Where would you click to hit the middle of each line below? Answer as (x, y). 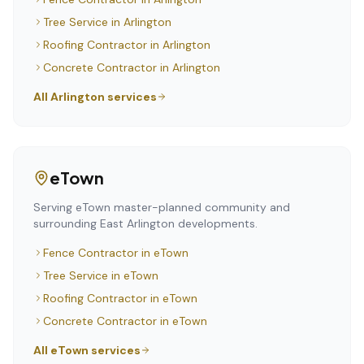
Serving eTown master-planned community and (162, 207)
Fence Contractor (91, 253)
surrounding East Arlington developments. (145, 223)
